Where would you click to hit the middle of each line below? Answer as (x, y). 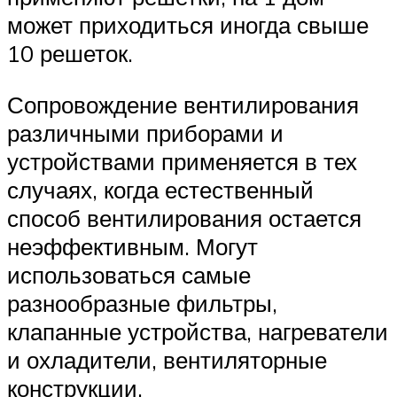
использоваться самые (129, 274)
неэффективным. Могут (132, 246)
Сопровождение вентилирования (183, 104)
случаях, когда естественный (160, 189)
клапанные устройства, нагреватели (198, 331)
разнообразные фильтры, (142, 303)
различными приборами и (145, 132)
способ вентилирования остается (184, 218)
